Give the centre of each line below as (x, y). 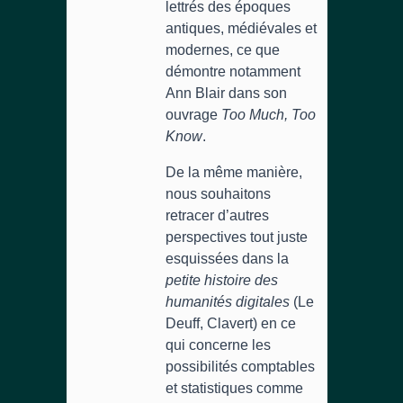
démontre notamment (233, 72)
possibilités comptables (240, 367)
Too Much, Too (269, 115)
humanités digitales (228, 302)
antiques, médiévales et (241, 28)
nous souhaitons (218, 194)
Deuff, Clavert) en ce (231, 323)
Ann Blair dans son (226, 93)
